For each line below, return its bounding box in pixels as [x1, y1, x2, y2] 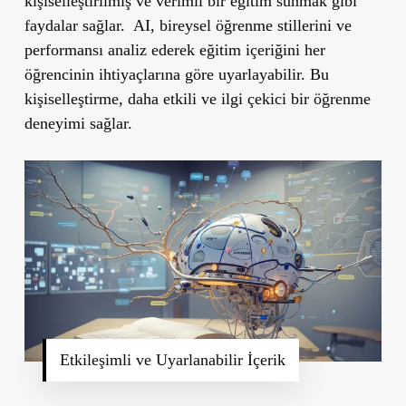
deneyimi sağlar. [24, 113, 132, 132]
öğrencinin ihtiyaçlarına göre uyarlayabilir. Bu [24, 64, 329, 83]
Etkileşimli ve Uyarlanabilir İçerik [59, 350, 285, 369]
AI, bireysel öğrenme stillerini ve [132, 15, 352, 34]
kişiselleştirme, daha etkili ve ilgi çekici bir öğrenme [24, 89, 371, 108]
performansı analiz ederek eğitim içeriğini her [24, 40, 325, 59]
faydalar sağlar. [24, 15, 125, 34]
